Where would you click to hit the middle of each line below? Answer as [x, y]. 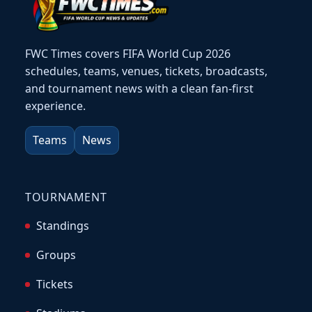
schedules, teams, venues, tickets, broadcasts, [146, 71]
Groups [56, 255]
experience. [55, 106]
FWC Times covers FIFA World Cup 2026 [128, 53]
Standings [62, 226]
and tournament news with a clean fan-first [139, 88]
